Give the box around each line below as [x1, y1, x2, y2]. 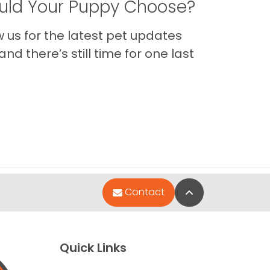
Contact [125, 185, 165, 199]
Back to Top [193, 184, 249, 199]
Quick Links [60, 239, 127, 256]
